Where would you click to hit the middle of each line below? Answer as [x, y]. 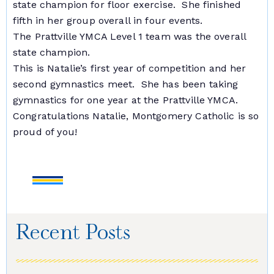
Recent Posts [73, 234]
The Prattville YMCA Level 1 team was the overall [130, 36]
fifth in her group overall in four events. [109, 20]
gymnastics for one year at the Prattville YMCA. [126, 100]
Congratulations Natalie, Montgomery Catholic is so [136, 116]
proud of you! [45, 131]
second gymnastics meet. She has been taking [126, 84]
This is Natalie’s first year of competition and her [130, 68]
